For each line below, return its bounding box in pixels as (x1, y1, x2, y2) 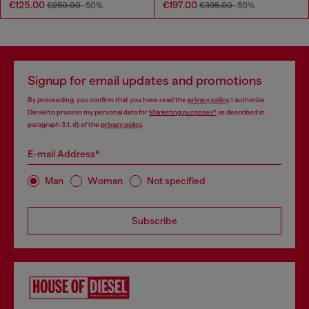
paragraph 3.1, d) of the (28, 120, 101, 128)
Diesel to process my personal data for (28, 108, 149, 116)
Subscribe (132, 215, 177, 226)
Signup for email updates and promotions (28, 73, 262, 88)
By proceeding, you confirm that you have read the (28, 95, 188, 103)
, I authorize (228, 95, 265, 103)
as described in (217, 108, 265, 116)
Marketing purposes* (149, 108, 217, 116)
